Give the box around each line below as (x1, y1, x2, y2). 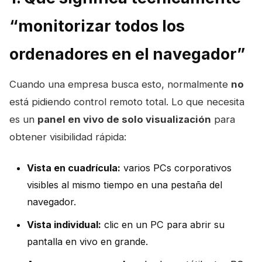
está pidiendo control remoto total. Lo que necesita (9, 96, 244, 108)
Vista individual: (27, 219, 101, 231)
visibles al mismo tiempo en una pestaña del (27, 179, 222, 191)
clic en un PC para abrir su (101, 219, 225, 231)
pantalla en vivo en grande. (27, 236, 148, 248)
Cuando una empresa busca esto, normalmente (9, 78, 231, 91)
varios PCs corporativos (120, 162, 232, 174)
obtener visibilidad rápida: (9, 131, 126, 143)
